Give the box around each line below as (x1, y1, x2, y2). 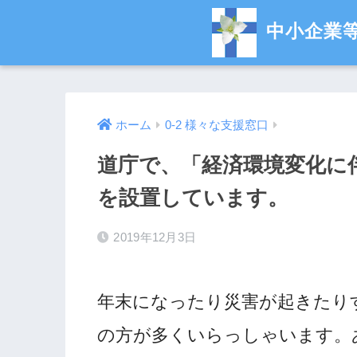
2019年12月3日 (113, 230, 197, 245)
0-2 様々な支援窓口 (165, 119, 269, 132)
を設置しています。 (97, 186, 288, 210)
